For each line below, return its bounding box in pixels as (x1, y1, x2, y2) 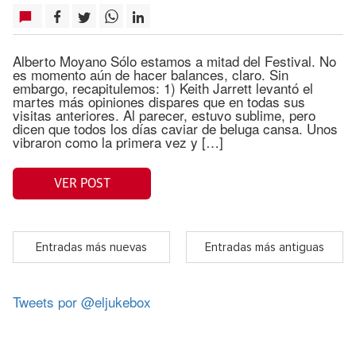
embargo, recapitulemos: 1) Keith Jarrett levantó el (13, 78, 313, 98)
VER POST (53, 176, 110, 190)
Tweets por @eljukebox (13, 292, 151, 311)
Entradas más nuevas (36, 241, 147, 253)
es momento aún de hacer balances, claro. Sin (13, 64, 288, 84)
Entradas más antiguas (205, 241, 324, 253)
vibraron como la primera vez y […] (13, 132, 223, 152)
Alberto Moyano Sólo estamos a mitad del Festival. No (13, 51, 336, 71)
